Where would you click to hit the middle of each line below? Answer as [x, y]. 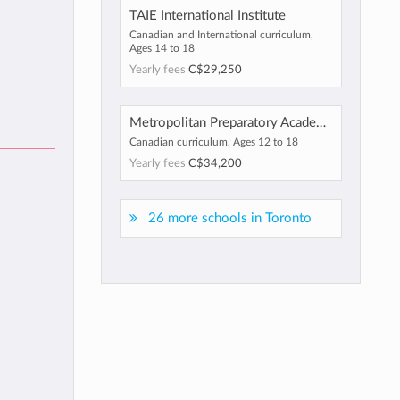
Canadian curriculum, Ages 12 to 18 [213, 142]
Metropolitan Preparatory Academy [321, 123]
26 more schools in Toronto [229, 218]
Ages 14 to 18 [162, 48]
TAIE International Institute [207, 16]
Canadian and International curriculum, [221, 35]
